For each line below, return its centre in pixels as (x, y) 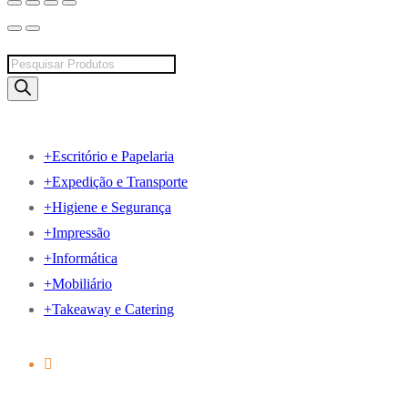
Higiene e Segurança (112, 207)
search (25, 87)
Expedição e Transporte (120, 181)
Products (31, 62)
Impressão (81, 232)
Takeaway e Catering (113, 309)
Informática (85, 258)
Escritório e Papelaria (113, 156)
